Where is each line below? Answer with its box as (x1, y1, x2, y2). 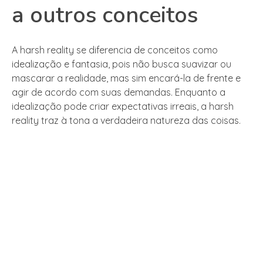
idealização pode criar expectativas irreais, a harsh (12, 100, 234, 113)
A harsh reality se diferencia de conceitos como (12, 44, 218, 56)
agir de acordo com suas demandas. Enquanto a (12, 86, 225, 99)
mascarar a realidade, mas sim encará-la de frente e (12, 72, 241, 85)
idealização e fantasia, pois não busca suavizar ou (12, 58, 231, 70)
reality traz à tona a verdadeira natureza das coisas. (12, 114, 241, 127)
